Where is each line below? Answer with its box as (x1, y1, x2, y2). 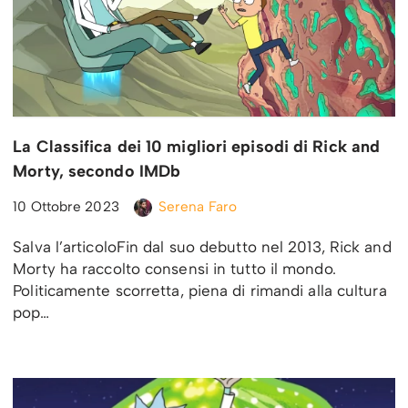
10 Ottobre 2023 (13, 197, 119, 215)
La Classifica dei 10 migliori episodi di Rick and (13, 136, 381, 157)
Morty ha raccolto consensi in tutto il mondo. (13, 259, 336, 278)
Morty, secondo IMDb (13, 160, 181, 181)
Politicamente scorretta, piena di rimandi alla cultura (13, 280, 387, 300)
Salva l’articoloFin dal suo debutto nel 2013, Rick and (13, 237, 392, 256)
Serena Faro (158, 197, 237, 215)
